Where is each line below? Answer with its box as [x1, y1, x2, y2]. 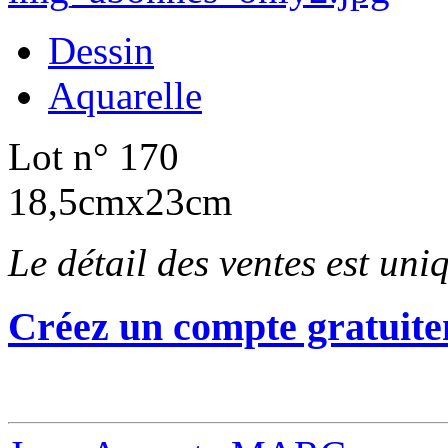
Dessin [48, 28, 154, 72]
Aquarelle [48, 73, 202, 117]
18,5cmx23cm [8, 179, 232, 223]
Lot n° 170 [8, 134, 179, 178]
